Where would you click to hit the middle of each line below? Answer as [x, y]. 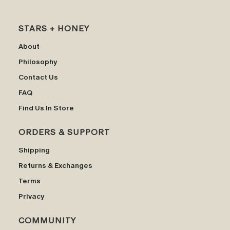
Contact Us [38, 77]
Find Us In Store [46, 108]
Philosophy [38, 62]
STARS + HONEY [54, 28]
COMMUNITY [47, 221]
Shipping [34, 150]
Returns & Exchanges [55, 166]
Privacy [32, 196]
